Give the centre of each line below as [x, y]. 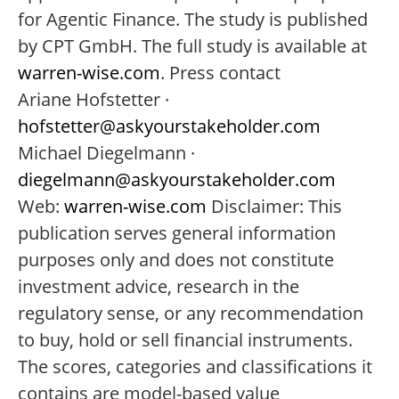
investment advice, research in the [159, 286]
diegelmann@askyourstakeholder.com [177, 179]
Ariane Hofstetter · [94, 99]
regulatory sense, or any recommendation [191, 313]
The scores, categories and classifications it [195, 366]
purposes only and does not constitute [176, 260]
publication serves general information [177, 233]
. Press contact [220, 73]
